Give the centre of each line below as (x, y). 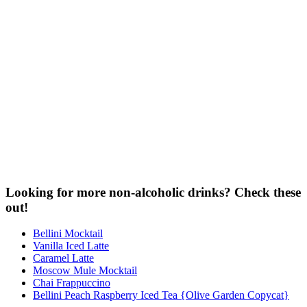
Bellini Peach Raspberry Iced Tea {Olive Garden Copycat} (161, 295)
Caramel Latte (63, 258)
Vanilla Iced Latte (71, 246)
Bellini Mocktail (68, 234)
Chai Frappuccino (72, 283)
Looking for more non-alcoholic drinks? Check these (153, 192)
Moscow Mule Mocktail (85, 271)
